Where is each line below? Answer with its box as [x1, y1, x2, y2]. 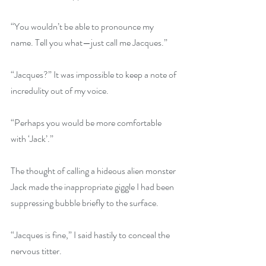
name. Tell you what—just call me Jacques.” [11, 36, 167, 49]
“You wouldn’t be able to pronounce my [11, 20, 156, 33]
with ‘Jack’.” [11, 132, 53, 145]
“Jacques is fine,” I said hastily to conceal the [11, 228, 172, 242]
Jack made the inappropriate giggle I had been [11, 180, 176, 194]
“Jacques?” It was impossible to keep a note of [11, 68, 178, 81]
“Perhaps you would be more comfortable [11, 116, 163, 129]
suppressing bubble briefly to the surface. [11, 196, 160, 210]
